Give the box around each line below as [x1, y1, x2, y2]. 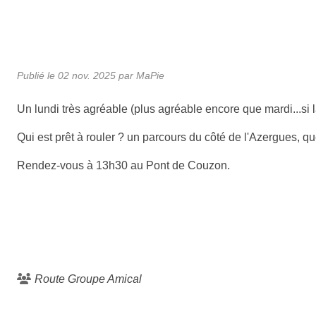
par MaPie [116, 69, 164, 81]
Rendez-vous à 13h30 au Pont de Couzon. [17, 159, 230, 171]
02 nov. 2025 [58, 69, 116, 81]
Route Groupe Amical [35, 272, 142, 285]
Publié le [17, 69, 58, 81]
